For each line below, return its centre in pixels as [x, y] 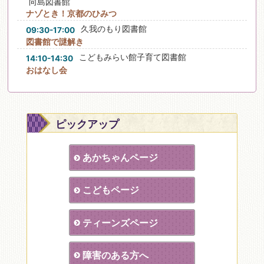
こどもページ [111, 190]
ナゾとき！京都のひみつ [71, 14]
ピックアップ [87, 124]
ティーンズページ [121, 222]
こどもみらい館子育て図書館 [132, 57]
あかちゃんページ [121, 158]
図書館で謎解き [55, 42]
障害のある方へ [116, 255]
